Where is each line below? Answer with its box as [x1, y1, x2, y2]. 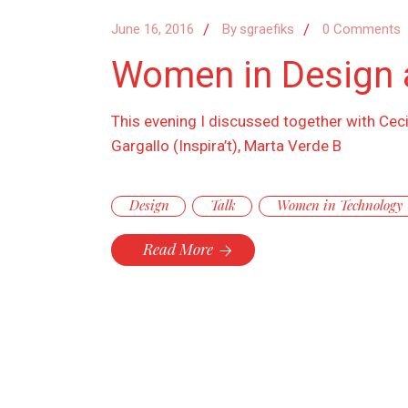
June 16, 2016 [111, 21, 194, 38]
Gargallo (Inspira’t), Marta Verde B [111, 137, 342, 156]
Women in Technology [277, 196, 403, 215]
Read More [143, 239, 213, 260]
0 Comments [322, 21, 401, 38]
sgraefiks [240, 21, 294, 38]
